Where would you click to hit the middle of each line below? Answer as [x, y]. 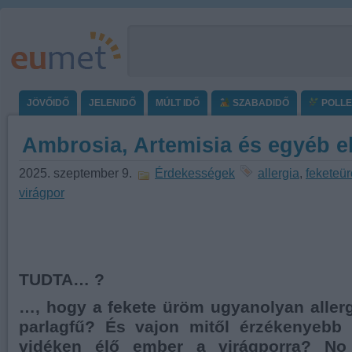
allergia [279, 173]
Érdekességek [195, 173]
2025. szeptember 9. [77, 173]
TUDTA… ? [62, 279]
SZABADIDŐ [259, 103]
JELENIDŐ [112, 103]
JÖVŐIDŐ [48, 103]
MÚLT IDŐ [178, 103]
